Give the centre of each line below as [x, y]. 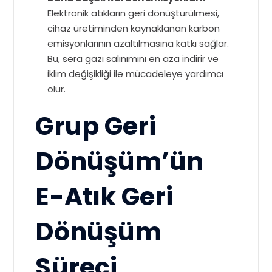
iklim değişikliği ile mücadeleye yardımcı [136, 74]
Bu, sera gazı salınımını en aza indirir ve [133, 59]
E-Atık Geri [104, 197]
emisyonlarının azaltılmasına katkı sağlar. [138, 44]
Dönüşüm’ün [120, 161]
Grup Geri [96, 126]
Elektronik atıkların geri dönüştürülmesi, [134, 13]
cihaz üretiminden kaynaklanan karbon [134, 29]
